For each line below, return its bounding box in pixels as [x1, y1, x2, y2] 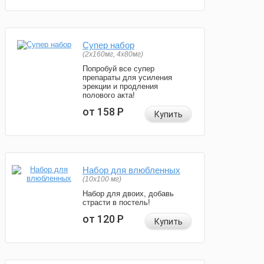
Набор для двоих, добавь [82, 189, 174, 199]
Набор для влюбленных [82, 165, 180, 176]
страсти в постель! [82, 198, 150, 207]
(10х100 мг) [82, 175, 121, 184]
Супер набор [82, 40, 134, 51]
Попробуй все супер [82, 64, 154, 74]
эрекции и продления [82, 82, 158, 91]
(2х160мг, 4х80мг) [82, 50, 143, 59]
